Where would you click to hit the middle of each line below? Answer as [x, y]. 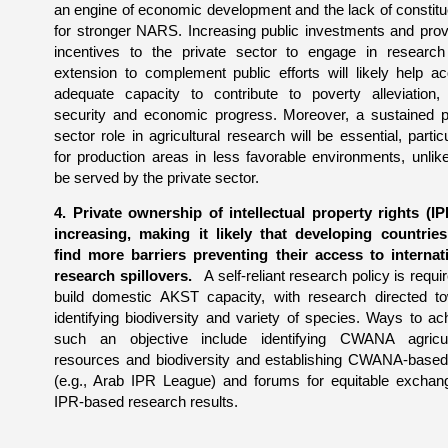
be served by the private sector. [156, 177]
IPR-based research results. [146, 401]
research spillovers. [125, 275]
